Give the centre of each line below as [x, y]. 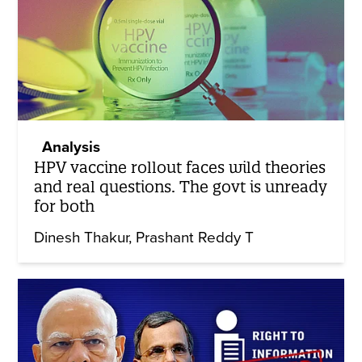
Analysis [72, 147]
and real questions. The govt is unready [181, 187]
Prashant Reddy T [195, 238]
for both [65, 206]
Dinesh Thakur [82, 238]
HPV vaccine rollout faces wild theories [180, 168]
